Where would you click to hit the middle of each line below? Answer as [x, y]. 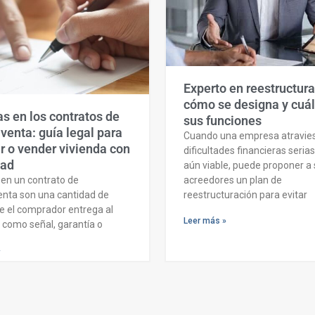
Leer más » [205, 220]
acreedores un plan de [233, 180]
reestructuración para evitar [245, 194]
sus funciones [223, 120]
